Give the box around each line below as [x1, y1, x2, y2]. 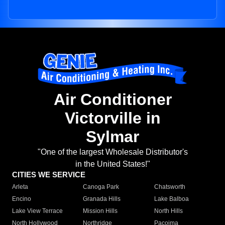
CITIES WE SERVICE [12, 170, 85, 179]
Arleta [12, 183, 28, 191]
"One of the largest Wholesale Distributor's [37, 148, 188, 157]
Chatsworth [154, 183, 185, 191]
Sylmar [86, 128, 139, 146]
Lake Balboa [154, 195, 189, 203]
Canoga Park [83, 183, 120, 191]
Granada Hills [83, 195, 121, 203]
